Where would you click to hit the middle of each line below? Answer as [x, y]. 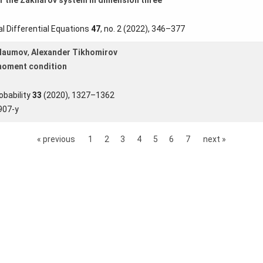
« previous [56, 139]
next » [215, 139]
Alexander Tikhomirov [74, 52]
